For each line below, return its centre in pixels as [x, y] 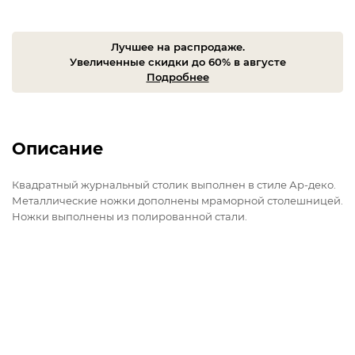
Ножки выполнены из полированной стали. [130, 216]
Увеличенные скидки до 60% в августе [177, 61]
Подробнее [177, 76]
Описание [58, 148]
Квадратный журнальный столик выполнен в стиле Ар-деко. [174, 184]
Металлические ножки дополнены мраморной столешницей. [177, 200]
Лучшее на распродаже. [177, 46]
